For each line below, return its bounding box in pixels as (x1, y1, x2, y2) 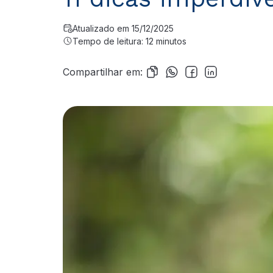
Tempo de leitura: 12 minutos (73, 35, 186, 46)
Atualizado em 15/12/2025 (73, 23, 174, 34)
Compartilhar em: (63, 65, 143, 78)
